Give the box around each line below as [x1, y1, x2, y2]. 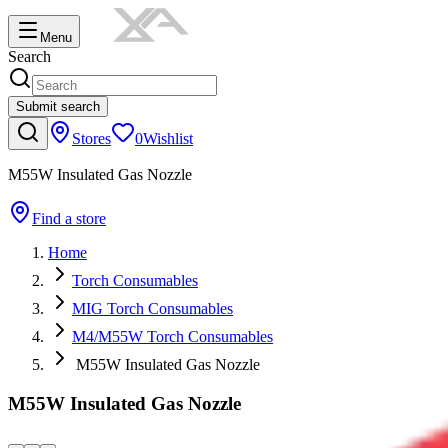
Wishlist [143, 130, 193, 147]
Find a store [32, 210, 106, 227]
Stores [72, 130, 111, 147]
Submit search [16, 99, 100, 114]
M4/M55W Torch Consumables [72, 328, 273, 345]
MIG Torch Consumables [72, 300, 233, 317]
